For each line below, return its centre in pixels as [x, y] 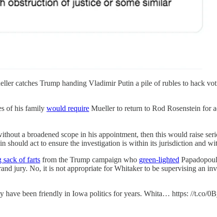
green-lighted [159, 159]
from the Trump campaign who [90, 159]
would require [68, 108]
